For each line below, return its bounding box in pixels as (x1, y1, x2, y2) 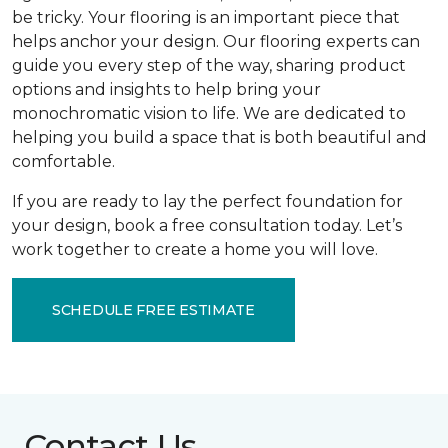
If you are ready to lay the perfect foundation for (12, 192, 403, 211)
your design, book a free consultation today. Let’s (12, 216, 402, 235)
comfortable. (12, 152, 115, 171)
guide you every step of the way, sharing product (12, 56, 406, 75)
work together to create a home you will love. (12, 240, 378, 259)
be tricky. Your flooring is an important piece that (12, 8, 400, 27)
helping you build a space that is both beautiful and (12, 128, 427, 147)
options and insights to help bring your (12, 80, 321, 99)
